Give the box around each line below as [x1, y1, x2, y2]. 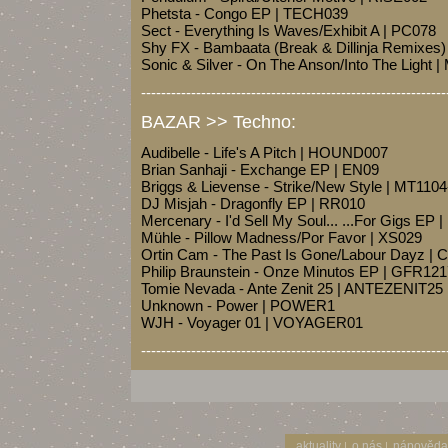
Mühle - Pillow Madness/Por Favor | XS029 [141, 229, 422, 246]
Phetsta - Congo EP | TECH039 [141, 5, 348, 22]
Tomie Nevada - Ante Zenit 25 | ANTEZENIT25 [141, 280, 443, 297]
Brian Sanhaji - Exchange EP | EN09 [141, 161, 379, 178]
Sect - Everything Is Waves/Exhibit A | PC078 [141, 22, 436, 39]
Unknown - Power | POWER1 [141, 297, 335, 314]
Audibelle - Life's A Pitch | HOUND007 [141, 144, 388, 161]
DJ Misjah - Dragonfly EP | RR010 [141, 195, 365, 212]
